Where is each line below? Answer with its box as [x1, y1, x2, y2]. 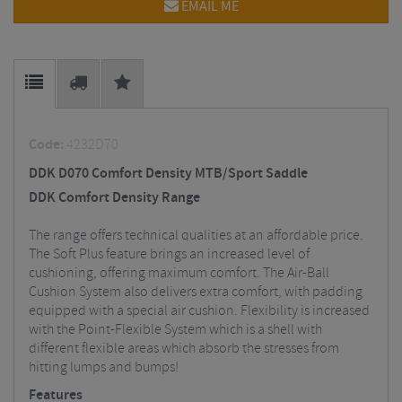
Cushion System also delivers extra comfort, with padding [29, 283, 363, 301]
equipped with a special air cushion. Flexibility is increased [29, 301, 370, 320]
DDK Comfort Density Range [29, 188, 200, 207]
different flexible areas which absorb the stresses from [29, 339, 339, 358]
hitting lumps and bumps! [29, 358, 179, 377]
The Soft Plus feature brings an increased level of [29, 245, 310, 264]
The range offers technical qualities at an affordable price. [29, 226, 363, 245]
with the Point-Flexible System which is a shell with [29, 320, 322, 339]
